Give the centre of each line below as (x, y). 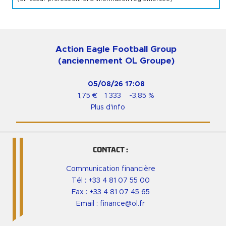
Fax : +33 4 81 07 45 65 (110, 192)
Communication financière (110, 169)
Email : (88, 204)
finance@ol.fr (122, 204)
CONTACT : (110, 149)
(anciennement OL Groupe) (116, 61)
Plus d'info (108, 107)
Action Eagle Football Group (116, 49)
